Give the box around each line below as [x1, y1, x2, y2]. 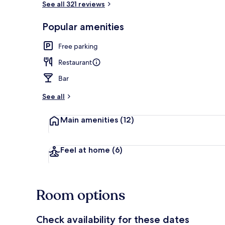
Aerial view [186, 27, 218, 36]
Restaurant [58, 57, 92, 67]
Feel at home [60, 145, 112, 155]
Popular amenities [42, 20, 124, 33]
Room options [36, 185, 125, 205]
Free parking [58, 41, 98, 51]
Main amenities [60, 115, 120, 125]
